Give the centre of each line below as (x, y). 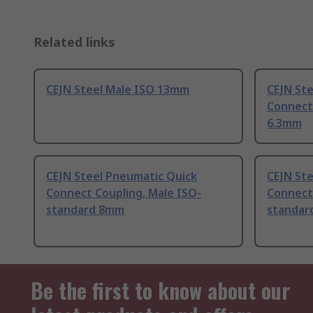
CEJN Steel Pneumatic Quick (122, 176)
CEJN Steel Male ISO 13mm (118, 90)
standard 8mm (85, 210)
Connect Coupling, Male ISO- (124, 193)
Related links (74, 42)
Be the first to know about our (160, 291)
